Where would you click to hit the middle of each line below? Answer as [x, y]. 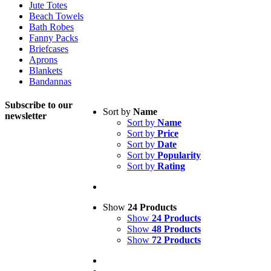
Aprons [43, 60]
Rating [171, 166]
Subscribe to [31, 105]
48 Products [176, 229]
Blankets [46, 70]
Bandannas [50, 81]
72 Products [176, 240]
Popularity [179, 155]
